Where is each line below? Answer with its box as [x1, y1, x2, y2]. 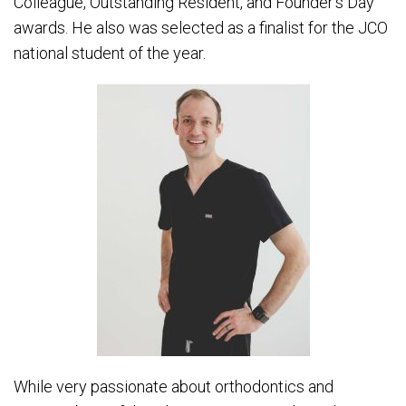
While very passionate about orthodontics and [14, 377, 333, 396]
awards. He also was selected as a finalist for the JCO [14, 18, 388, 37]
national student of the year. [14, 43, 206, 63]
